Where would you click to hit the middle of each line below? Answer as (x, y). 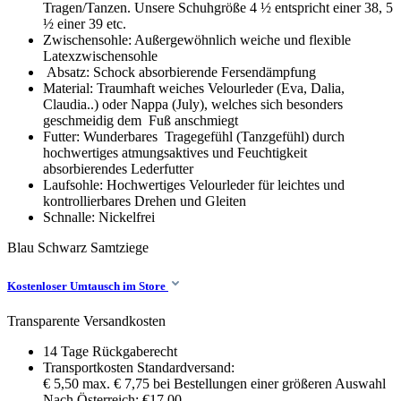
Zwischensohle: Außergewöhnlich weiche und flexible (197, 39)
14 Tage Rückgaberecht (110, 351)
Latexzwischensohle (102, 55)
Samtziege (119, 247)
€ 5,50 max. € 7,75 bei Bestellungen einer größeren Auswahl (214, 383)
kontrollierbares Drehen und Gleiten (145, 200)
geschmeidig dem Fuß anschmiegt (141, 120)
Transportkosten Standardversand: (139, 367)
